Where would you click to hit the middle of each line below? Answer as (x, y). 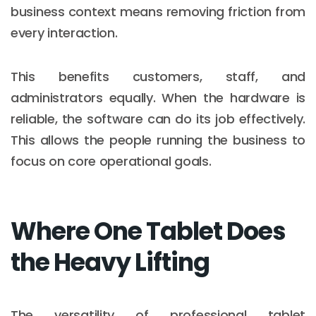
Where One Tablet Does (148, 231)
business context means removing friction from (158, 11)
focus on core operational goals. (111, 161)
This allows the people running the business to (158, 140)
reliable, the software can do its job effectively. (158, 119)
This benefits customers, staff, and (158, 76)
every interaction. (64, 32)
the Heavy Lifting (110, 262)
